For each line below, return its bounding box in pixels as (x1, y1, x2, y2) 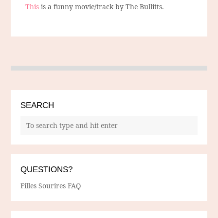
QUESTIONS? (20, 165, 73, 175)
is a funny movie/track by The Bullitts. (39, 2, 164, 12)
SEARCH (20, 101, 54, 110)
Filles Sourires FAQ (20, 181, 81, 191)
